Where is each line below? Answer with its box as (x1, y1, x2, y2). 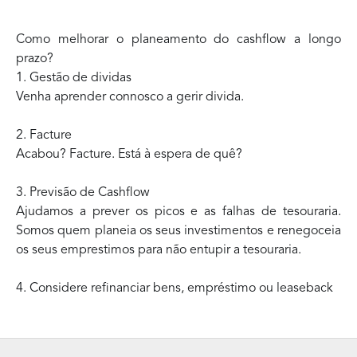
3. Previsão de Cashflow (16, 186, 150, 199)
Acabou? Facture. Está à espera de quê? (16, 148, 249, 161)
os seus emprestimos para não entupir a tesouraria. (16, 244, 308, 257)
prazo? (16, 53, 53, 65)
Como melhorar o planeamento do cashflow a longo (16, 33, 341, 46)
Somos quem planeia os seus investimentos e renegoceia (16, 225, 341, 237)
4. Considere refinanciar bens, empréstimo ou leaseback (16, 282, 333, 295)
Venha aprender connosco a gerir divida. (16, 91, 250, 104)
